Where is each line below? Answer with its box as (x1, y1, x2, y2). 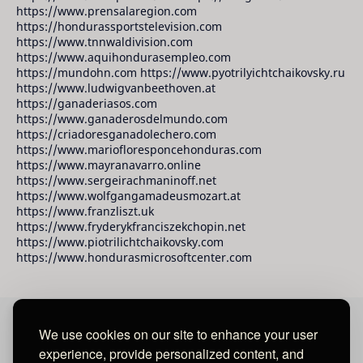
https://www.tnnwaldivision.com (16, 33, 193, 49)
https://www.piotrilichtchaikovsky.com (16, 233, 224, 250)
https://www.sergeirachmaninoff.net (16, 172, 216, 188)
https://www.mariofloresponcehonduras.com (16, 141, 262, 157)
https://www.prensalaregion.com (16, 2, 197, 19)
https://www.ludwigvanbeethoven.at (16, 79, 216, 96)
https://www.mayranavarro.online (16, 156, 201, 173)
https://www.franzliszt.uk (16, 203, 154, 219)
